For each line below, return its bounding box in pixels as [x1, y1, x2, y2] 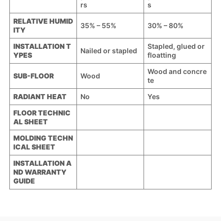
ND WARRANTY [13, 168, 67, 177]
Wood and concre [147, 67, 207, 76]
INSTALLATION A [13, 159, 72, 168]
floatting [147, 51, 176, 60]
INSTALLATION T [13, 42, 71, 51]
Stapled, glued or [147, 42, 205, 51]
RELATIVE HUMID [13, 17, 73, 26]
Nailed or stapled [80, 46, 137, 55]
